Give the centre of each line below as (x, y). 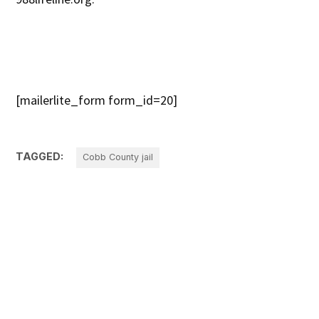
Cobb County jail (118, 157)
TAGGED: (40, 157)
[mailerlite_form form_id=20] (97, 100)
